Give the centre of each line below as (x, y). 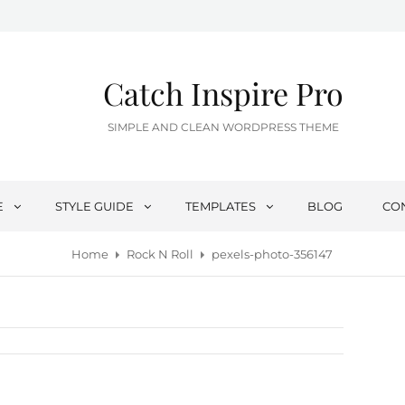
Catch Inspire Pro (223, 93)
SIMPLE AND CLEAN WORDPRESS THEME (223, 127)
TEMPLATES (221, 206)
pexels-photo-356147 (273, 254)
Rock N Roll (160, 254)
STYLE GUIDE (95, 206)
